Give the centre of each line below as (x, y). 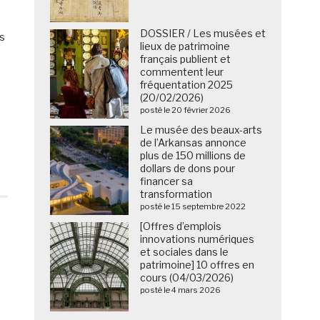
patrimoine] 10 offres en (197, 265)
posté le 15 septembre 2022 (193, 207)
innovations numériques (197, 239)
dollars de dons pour (188, 169)
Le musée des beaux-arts (201, 130)
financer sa (167, 181)
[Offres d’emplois (181, 226)
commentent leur (182, 72)
